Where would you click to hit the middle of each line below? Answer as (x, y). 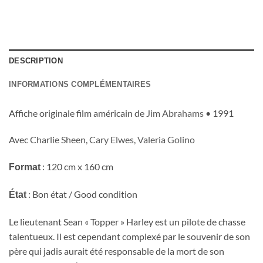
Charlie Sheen (58, 140)
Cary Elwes (112, 140)
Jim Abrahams (175, 113)
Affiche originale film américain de (77, 113)
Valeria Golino (166, 140)
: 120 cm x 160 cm (77, 167)
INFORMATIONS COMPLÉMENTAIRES (80, 84)
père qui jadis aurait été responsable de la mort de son (117, 251)
